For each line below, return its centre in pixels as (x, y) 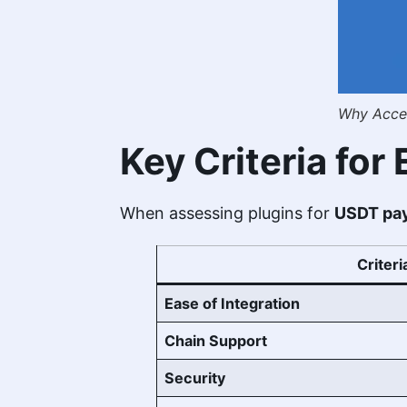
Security (195, 378)
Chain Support (216, 341)
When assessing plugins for (227, 213)
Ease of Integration (233, 304)
